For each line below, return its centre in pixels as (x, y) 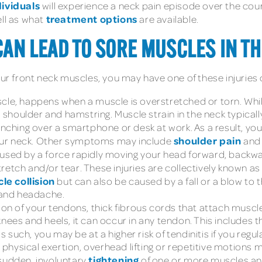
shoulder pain (207, 141)
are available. (168, 19)
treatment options (92, 18)
